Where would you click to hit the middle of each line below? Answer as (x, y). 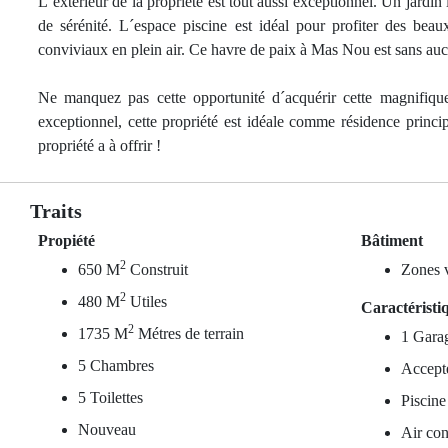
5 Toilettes (110, 397)
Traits (56, 211)
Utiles (146, 301)
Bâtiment (392, 240)
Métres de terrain (189, 333)
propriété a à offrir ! (99, 145)
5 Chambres (116, 365)
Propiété (66, 240)
